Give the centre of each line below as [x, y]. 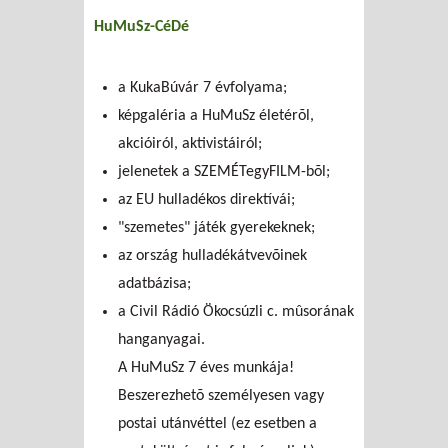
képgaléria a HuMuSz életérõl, [216, 115]
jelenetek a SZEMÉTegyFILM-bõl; [224, 171]
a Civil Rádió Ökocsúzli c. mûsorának [236, 311]
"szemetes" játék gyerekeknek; [216, 227]
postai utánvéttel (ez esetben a [217, 423]
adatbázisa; [154, 283]
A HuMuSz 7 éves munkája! [206, 367]
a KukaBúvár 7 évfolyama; [202, 87]
